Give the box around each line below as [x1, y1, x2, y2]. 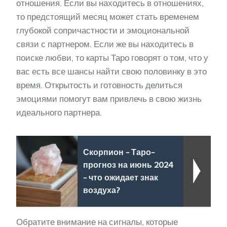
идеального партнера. [16, 107, 102, 118]
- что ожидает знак [83, 173, 158, 182]
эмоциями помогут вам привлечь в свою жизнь [16, 94, 202, 104]
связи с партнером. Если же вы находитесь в [16, 39, 194, 49]
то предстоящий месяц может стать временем [16, 12, 199, 22]
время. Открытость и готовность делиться [16, 80, 182, 90]
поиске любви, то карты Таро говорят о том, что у [16, 53, 208, 63]
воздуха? [83, 185, 120, 195]
